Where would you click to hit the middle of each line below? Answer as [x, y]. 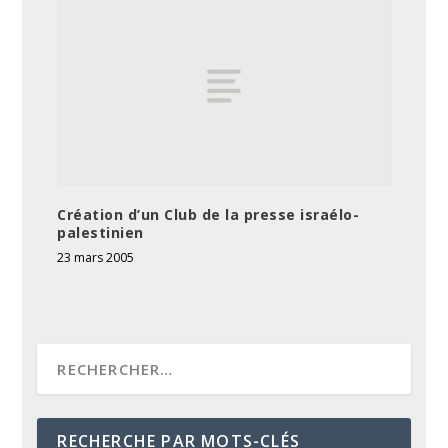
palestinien [100, 232]
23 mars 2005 [96, 257]
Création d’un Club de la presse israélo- [208, 214]
